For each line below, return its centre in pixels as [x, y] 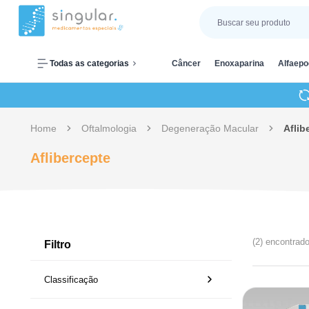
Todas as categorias [89, 63]
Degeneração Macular [210, 129]
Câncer [186, 63]
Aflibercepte [70, 158]
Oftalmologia [109, 129]
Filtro [58, 245]
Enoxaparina [239, 63]
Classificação [71, 279]
